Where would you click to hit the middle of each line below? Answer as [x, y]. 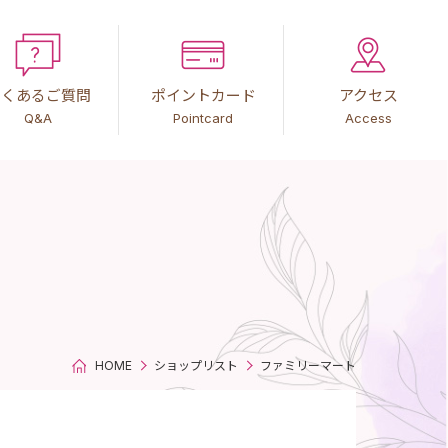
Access [368, 118]
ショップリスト [195, 365]
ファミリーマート [308, 365]
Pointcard [203, 118]
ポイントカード [203, 95]
